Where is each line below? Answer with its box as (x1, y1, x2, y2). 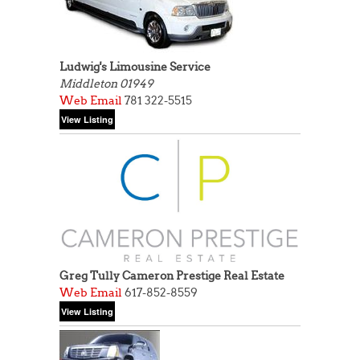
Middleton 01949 (59, 77, 153, 90)
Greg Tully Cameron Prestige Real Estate (59, 268, 284, 282)
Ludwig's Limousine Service (59, 60, 211, 73)
